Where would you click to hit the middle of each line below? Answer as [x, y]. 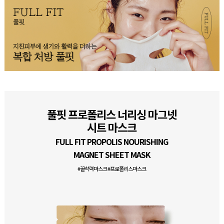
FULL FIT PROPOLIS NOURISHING [112, 141]
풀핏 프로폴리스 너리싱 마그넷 [112, 114]
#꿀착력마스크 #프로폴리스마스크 [112, 168]
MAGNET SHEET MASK [112, 154]
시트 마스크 [112, 127]
